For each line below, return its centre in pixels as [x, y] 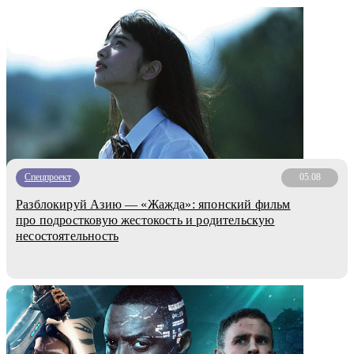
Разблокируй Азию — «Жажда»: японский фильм [153, 204]
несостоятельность [68, 235]
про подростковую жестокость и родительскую [145, 220]
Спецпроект [48, 177]
